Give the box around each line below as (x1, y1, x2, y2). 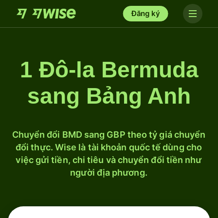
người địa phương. (70, 167, 147, 178)
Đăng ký (131, 9, 160, 18)
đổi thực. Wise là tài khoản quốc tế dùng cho (16, 142, 202, 152)
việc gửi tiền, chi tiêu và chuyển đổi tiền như (16, 155, 202, 165)
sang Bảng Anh (27, 83, 191, 109)
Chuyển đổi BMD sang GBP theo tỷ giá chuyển (12, 129, 206, 140)
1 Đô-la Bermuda (19, 57, 199, 82)
